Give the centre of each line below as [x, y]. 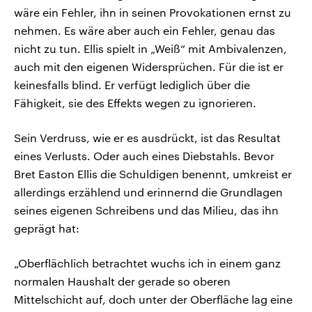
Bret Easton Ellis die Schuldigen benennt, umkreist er [153, 174]
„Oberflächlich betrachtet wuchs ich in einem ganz [147, 263]
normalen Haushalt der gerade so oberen [122, 281]
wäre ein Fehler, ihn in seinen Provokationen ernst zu [153, 13]
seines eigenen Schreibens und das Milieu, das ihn [146, 210]
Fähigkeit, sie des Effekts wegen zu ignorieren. [135, 103]
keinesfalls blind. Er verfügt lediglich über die [132, 85]
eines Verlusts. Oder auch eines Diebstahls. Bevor [144, 156]
